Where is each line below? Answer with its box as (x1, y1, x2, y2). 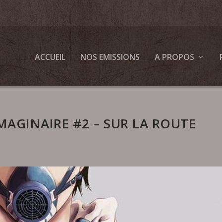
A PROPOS (154, 52, 194, 62)
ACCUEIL (34, 52, 65, 62)
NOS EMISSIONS (80, 52, 140, 62)
